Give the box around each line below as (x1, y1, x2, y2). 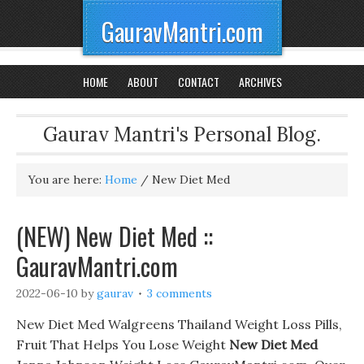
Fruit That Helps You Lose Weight (16, 336, 229, 353)
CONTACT (177, 73, 219, 90)
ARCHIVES (238, 73, 282, 90)
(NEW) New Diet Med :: (16, 218, 213, 254)
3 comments (147, 286, 212, 301)
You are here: (28, 172, 105, 187)
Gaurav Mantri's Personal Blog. (43, 122, 321, 147)
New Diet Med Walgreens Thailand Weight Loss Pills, (16, 316, 342, 332)
